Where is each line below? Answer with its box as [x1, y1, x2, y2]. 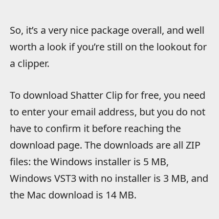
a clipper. [10, 56, 49, 70]
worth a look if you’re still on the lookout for [10, 40, 207, 53]
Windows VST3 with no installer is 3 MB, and [10, 171, 208, 185]
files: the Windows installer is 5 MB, [10, 154, 169, 168]
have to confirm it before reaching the [10, 121, 181, 135]
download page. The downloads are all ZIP [10, 138, 200, 152]
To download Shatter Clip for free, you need [10, 88, 205, 102]
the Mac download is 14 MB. [10, 188, 136, 201]
